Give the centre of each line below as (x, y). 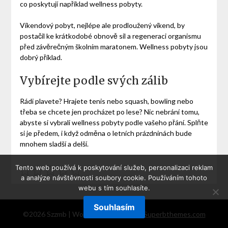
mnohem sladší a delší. (54, 144)
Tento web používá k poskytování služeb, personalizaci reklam (114, 167)
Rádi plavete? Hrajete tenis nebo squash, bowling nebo (106, 101)
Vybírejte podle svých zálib (94, 81)
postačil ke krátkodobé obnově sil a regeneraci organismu (110, 36)
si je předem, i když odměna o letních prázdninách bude (106, 133)
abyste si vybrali (46, 123)
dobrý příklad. (41, 58)
